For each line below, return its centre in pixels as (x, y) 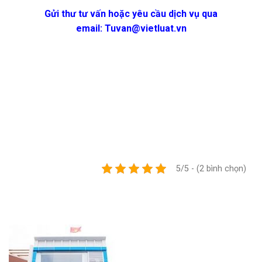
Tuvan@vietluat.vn (145, 29)
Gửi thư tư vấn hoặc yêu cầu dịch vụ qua (131, 14)
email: (90, 29)
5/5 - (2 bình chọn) (211, 168)
